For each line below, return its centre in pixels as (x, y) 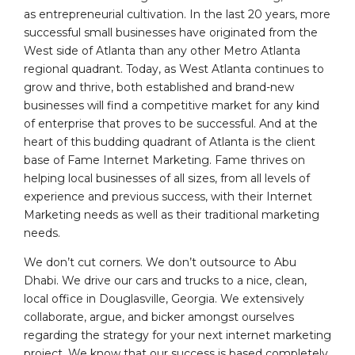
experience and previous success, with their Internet (168, 197)
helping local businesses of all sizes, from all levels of (167, 178)
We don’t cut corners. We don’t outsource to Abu (160, 262)
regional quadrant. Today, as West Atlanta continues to (174, 69)
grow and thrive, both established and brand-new (159, 87)
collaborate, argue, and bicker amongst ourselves (159, 317)
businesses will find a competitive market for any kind (172, 105)
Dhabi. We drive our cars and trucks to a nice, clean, (165, 281)
